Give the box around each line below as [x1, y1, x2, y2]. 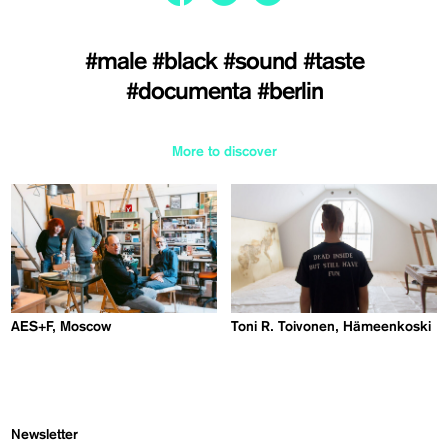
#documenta [125, 80, 257, 105]
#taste [302, 50, 364, 75]
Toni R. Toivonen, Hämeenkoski [231, 319, 432, 334]
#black [151, 50, 223, 75]
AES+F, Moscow [11, 319, 112, 334]
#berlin [256, 80, 323, 105]
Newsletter [11, 427, 79, 442]
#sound [222, 50, 303, 75]
